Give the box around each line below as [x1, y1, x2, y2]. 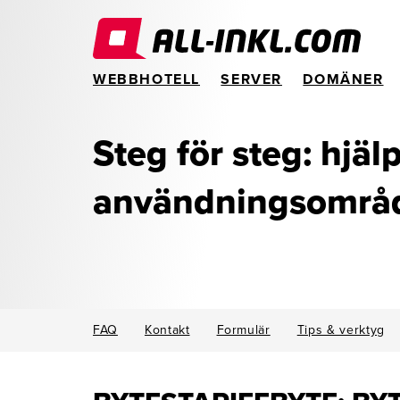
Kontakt [144, 322, 190, 337]
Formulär [216, 322, 271, 337]
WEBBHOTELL [93, 71, 200, 88]
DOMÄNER [303, 71, 384, 88]
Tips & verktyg [296, 322, 385, 337]
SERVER [221, 71, 282, 88]
